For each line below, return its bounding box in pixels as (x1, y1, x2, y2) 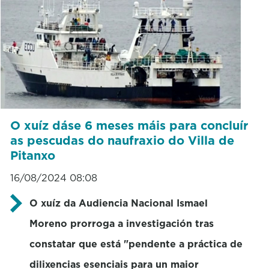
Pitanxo (10, 147, 55, 164)
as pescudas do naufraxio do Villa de (10, 131, 234, 149)
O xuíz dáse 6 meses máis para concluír (10, 116, 248, 134)
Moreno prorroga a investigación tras (29, 216, 214, 230)
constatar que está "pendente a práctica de (29, 237, 243, 250)
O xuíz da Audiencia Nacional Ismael (29, 196, 208, 210)
